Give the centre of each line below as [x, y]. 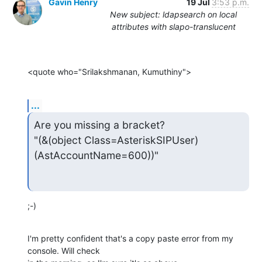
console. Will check [64, 251]
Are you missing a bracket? [99, 125]
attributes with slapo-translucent [173, 26]
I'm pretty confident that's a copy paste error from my [130, 239]
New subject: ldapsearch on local [173, 14]
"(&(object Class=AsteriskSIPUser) [116, 140]
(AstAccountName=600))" [96, 155]
